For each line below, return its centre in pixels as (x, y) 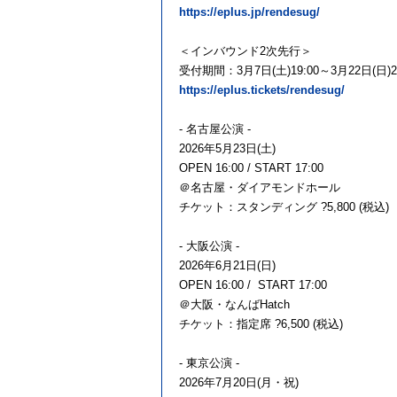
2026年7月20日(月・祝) (241, 383)
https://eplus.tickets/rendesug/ (262, 90)
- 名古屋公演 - (215, 129)
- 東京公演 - (209, 363)
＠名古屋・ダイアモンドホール (261, 188)
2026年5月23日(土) (229, 149)
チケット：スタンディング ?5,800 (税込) (284, 207)
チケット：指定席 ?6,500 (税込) (261, 324)
